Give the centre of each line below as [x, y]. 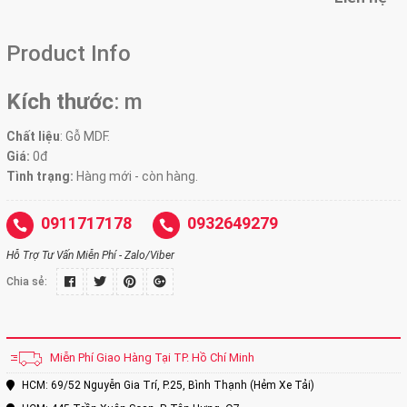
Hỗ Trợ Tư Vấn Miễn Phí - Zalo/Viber [90, 256]
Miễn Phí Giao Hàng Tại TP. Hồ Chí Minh [151, 358]
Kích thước [60, 102]
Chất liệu [33, 136]
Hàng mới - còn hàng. [136, 176]
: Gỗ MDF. [85, 136]
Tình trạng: [40, 176]
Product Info [69, 54]
